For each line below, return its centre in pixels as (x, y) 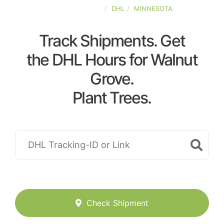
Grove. (112, 79)
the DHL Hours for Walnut (112, 60)
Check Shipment (117, 203)
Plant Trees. (112, 98)
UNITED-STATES (77, 8)
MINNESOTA (153, 8)
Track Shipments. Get (112, 41)
